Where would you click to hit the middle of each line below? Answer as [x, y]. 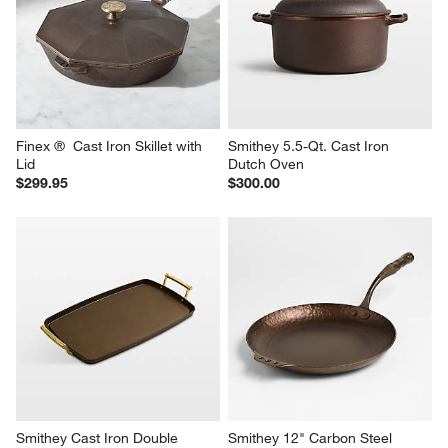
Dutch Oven [266, 164]
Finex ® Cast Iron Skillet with [111, 146]
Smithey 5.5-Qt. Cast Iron [310, 146]
